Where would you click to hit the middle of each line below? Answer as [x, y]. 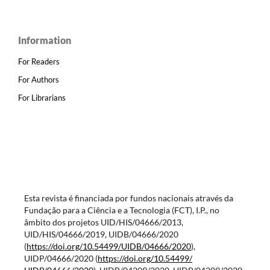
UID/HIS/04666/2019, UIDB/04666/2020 [101, 234]
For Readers [39, 62]
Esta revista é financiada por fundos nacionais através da [128, 198]
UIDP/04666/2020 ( [61, 258]
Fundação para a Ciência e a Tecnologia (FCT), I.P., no [121, 210]
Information [45, 40]
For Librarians [42, 97]
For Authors [39, 80]
